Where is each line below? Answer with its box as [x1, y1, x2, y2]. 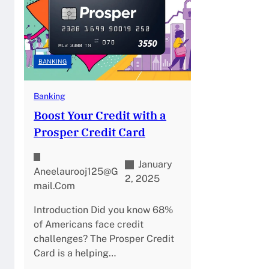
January [138, 158, 173, 170]
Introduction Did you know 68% [34, 204, 173, 216]
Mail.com [34, 180, 75, 192]
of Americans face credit [34, 218, 144, 230]
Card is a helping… [34, 247, 116, 259]
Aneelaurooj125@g [34, 165, 118, 177]
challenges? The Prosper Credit [34, 232, 174, 244]
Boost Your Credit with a [34, 107, 166, 122]
